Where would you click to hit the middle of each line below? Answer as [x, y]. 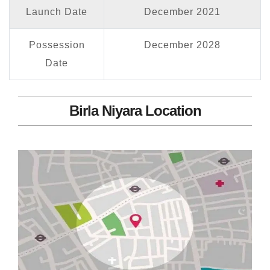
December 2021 [182, 11]
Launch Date [57, 11]
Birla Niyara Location [135, 110]
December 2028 [182, 45]
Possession [57, 45]
